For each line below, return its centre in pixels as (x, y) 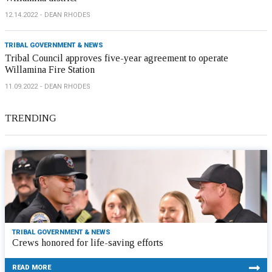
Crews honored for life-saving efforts (88, 243)
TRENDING (31, 118)
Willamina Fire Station (50, 70)
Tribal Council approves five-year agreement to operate (117, 58)
